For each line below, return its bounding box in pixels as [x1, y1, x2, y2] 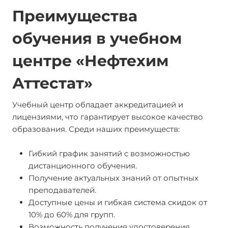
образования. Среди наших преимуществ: [12, 124, 180, 134]
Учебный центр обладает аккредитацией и [12, 100, 183, 109]
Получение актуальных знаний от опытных [28, 173, 198, 183]
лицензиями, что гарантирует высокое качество [12, 112, 203, 122]
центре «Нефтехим [12, 51, 168, 70]
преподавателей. [28, 185, 96, 195]
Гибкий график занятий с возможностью [28, 149, 190, 158]
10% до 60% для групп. [28, 210, 115, 219]
